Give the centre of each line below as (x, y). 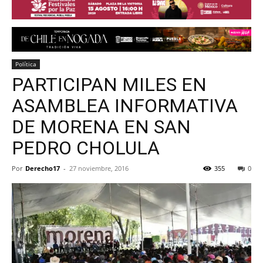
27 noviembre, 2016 (99, 168)
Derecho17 (43, 168)
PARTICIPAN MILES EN (109, 85)
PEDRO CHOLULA (86, 148)
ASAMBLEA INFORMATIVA (125, 106)
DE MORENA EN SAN (101, 127)
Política (26, 64)
